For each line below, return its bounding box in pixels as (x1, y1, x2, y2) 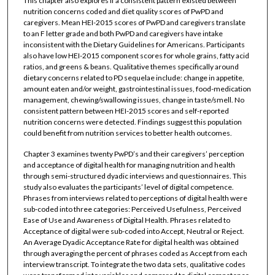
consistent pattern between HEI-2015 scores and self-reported (23, 106, 229, 116)
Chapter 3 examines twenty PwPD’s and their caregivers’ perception (23, 149, 244, 158)
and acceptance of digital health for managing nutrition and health (23, 160, 235, 169)
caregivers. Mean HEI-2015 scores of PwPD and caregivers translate (23, 18, 246, 28)
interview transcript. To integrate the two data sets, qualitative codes (23, 259, 246, 269)
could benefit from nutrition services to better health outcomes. (23, 128, 232, 138)
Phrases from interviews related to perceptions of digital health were (23, 193, 247, 203)
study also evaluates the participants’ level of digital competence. (23, 182, 234, 192)
